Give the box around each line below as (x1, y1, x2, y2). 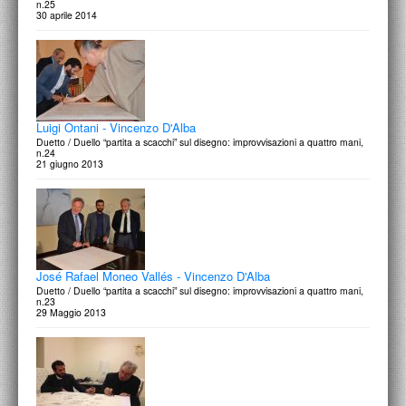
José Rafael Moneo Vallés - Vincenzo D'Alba (36, 267, 270, 285)
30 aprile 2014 (36, 8, 97, 22)
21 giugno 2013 (36, 157, 103, 170)
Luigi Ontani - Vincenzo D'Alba (36, 119, 196, 136)
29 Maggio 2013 (36, 305, 106, 319)
